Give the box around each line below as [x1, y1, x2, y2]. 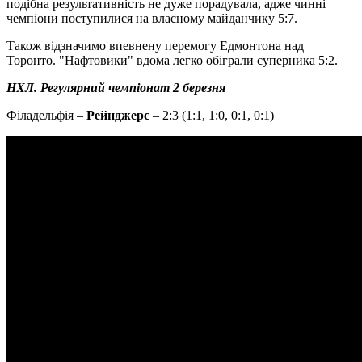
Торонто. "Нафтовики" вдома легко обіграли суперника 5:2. [6, 53, 338, 67]
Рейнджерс [86, 107, 149, 122]
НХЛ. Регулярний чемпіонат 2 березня [6, 80, 225, 95]
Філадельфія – [6, 107, 86, 122]
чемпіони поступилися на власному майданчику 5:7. [6, 11, 297, 25]
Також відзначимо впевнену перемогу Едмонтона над [6, 38, 304, 53]
